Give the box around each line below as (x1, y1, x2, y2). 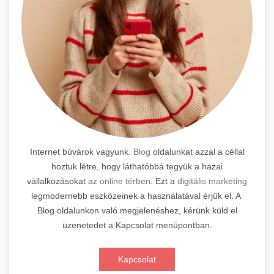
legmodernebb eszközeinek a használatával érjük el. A (31, 191, 243, 201)
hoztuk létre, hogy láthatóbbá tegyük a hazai (51, 161, 223, 171)
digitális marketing (177, 176, 247, 186)
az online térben (88, 176, 150, 186)
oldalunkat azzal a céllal (150, 147, 245, 157)
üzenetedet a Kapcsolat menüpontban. (62, 220, 212, 230)
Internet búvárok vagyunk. (29, 147, 133, 157)
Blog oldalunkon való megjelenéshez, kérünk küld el (37, 206, 237, 215)
